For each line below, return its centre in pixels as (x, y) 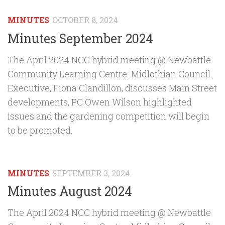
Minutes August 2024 (70, 191)
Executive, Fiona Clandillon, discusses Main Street (112, 88)
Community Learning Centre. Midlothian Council (109, 74)
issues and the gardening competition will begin (108, 116)
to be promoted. (40, 130)
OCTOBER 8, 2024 (85, 20)
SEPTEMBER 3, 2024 (91, 173)
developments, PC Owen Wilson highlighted (100, 102)
